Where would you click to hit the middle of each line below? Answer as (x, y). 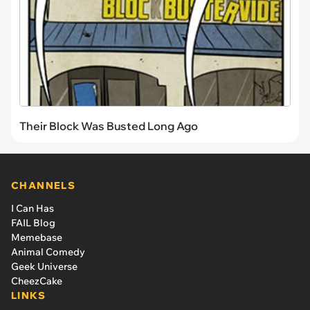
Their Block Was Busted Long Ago (109, 126)
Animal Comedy (48, 252)
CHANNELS (44, 185)
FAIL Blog (33, 222)
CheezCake (37, 281)
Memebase (37, 237)
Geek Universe (44, 266)
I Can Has (33, 208)
